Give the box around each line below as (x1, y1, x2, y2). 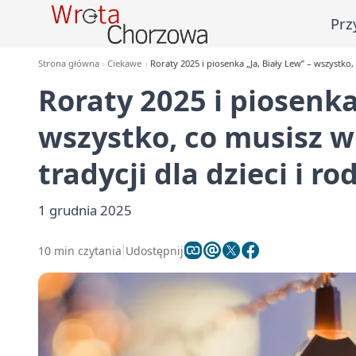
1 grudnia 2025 (38, 201, 132, 219)
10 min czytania (38, 242, 122, 258)
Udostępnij (126, 242, 184, 258)
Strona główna (38, 57, 99, 69)
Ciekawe (107, 57, 142, 69)
